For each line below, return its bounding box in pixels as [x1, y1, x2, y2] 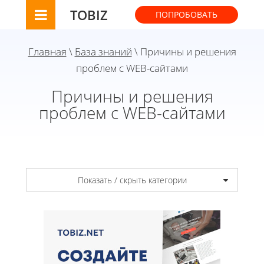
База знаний [74, 45, 132, 58]
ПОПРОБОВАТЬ [156, 9, 217, 20]
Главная [28, 45, 67, 58]
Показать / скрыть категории [77, 174, 187, 186]
